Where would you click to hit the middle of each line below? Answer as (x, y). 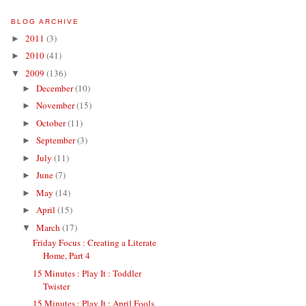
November (56, 106)
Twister (57, 286)
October (52, 123)
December (55, 88)
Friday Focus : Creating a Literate (95, 243)
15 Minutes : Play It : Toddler (87, 273)
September (56, 140)
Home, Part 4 (67, 256)
